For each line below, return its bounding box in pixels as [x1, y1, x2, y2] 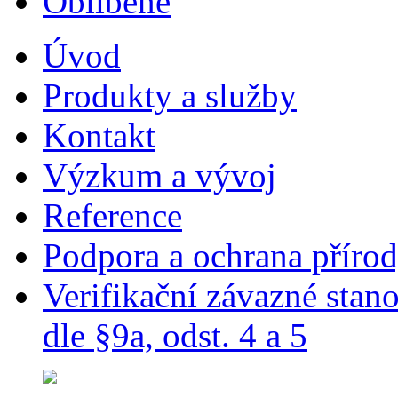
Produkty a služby [43, 76, 297, 115]
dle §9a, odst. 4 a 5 [43, 316, 307, 354]
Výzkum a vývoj [43, 156, 276, 195]
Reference [43, 196, 182, 235]
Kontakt [43, 116, 155, 155]
